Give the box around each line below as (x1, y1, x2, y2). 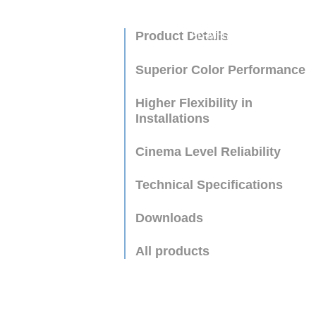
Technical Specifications (135, 177, 283, 193)
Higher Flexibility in (135, 95, 253, 110)
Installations (135, 110, 209, 126)
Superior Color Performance (135, 61, 305, 77)
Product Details (135, 28, 229, 44)
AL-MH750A (123, 28, 186, 41)
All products (135, 243, 209, 259)
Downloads (135, 210, 203, 226)
